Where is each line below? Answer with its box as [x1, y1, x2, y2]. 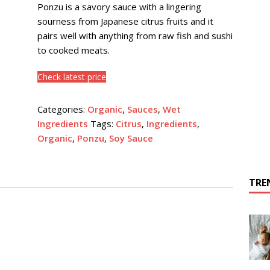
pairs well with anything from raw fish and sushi [37, 30, 233, 42]
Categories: [37, 103, 87, 115]
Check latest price [37, 71, 106, 83]
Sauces [127, 103, 158, 115]
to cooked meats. [37, 44, 110, 56]
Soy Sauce [108, 132, 153, 144]
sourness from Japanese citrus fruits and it [37, 15, 213, 27]
